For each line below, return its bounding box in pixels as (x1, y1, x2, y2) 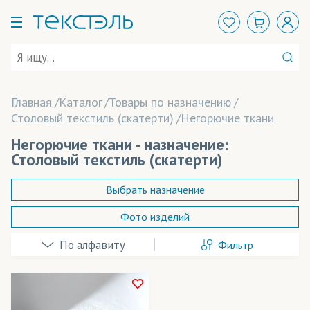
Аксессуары (22, 228, 87, 244)
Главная (11, 94, 52, 110)
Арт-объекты (22, 255, 96, 271)
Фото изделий (120, 210, 190, 224)
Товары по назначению (109, 94, 232, 110)
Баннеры (22, 282, 70, 298)
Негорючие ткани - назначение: (11, 134, 229, 154)
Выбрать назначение (105, 182, 205, 197)
